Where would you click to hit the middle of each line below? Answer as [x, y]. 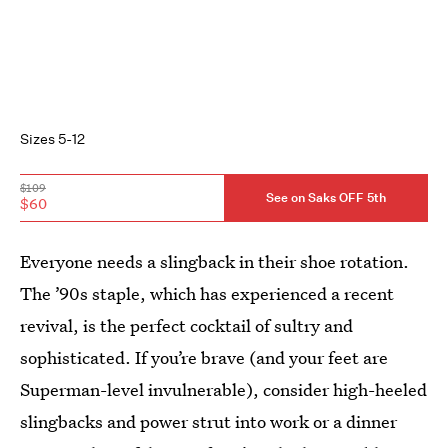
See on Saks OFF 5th [326, 198]
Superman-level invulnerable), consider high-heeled [223, 389]
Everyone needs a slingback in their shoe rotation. [214, 261]
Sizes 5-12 [52, 138]
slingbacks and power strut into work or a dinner [208, 421]
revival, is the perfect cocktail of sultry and [186, 325]
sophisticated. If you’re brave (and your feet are [204, 357]
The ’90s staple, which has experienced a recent [207, 293]
